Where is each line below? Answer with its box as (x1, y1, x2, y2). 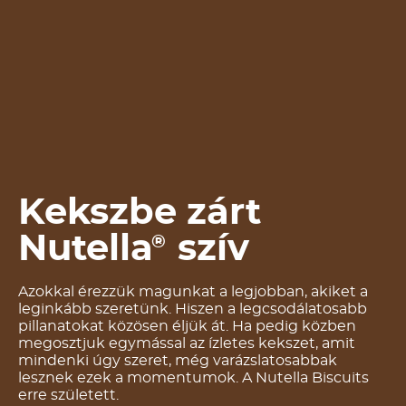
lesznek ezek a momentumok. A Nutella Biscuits (18, 371, 369, 386)
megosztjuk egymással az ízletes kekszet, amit (18, 336, 355, 352)
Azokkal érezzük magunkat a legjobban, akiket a (18, 285, 368, 300)
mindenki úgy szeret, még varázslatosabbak (18, 353, 337, 369)
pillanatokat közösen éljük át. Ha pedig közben (18, 319, 356, 334)
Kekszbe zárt (18, 195, 261, 232)
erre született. (18, 388, 119, 403)
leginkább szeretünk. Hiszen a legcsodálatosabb (18, 302, 367, 317)
